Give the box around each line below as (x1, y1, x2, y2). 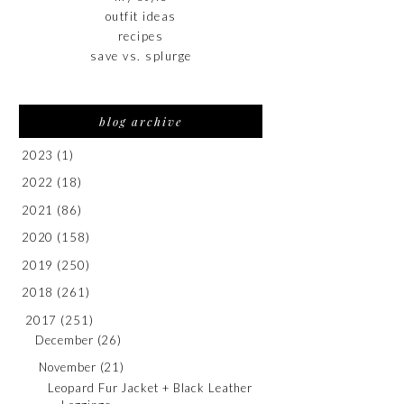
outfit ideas (105, 8, 177, 23)
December (35, 332, 94, 347)
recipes (117, 29, 164, 43)
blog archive (98, 113, 183, 129)
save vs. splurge (89, 49, 192, 64)
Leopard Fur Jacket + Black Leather (48, 380, 252, 395)
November (39, 360, 96, 375)
